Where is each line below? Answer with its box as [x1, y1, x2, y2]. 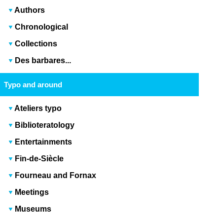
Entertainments [13, 137, 73, 146]
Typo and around [3, 80, 62, 89]
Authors [14, 5, 45, 14]
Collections [15, 39, 58, 48]
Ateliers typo [14, 104, 62, 112]
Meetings [13, 187, 49, 196]
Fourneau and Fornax [13, 171, 97, 180]
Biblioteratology [13, 120, 75, 129]
